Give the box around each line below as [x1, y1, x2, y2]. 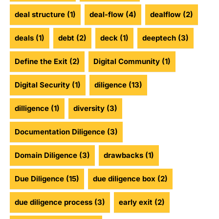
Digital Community [93, 57, 160, 66]
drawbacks [104, 151, 143, 160]
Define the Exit [15, 57, 67, 66]
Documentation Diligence [15, 127, 105, 137]
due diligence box [93, 174, 155, 184]
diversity [73, 104, 105, 113]
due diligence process [15, 197, 92, 207]
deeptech [142, 33, 176, 43]
